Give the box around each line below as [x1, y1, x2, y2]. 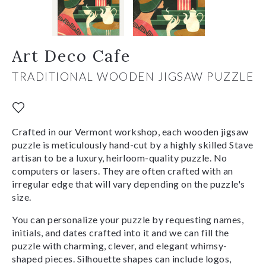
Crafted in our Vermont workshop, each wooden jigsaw [12, 125, 249, 137]
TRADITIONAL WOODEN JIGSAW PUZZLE [12, 69, 254, 83]
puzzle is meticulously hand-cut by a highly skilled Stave [12, 138, 254, 150]
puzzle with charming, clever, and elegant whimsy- [12, 239, 227, 251]
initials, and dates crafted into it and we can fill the [12, 226, 229, 238]
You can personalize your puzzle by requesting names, [12, 213, 243, 225]
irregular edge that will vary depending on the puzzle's [12, 178, 245, 189]
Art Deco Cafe [12, 45, 131, 66]
